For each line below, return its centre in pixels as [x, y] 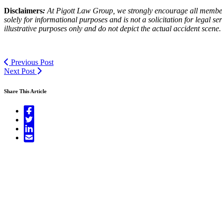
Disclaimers [23, 10]
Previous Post [31, 62]
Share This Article [25, 91]
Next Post [20, 71]
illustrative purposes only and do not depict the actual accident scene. [112, 28]
